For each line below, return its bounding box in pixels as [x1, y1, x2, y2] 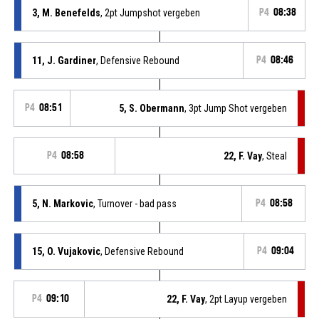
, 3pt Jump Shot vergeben [184, 102, 288, 114]
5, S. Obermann [119, 102, 185, 114]
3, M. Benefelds [31, 6, 100, 19]
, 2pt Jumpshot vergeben [100, 6, 200, 19]
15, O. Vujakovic [31, 245, 100, 257]
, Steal [262, 150, 288, 162]
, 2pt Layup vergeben [205, 293, 288, 305]
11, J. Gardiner [31, 54, 96, 66]
